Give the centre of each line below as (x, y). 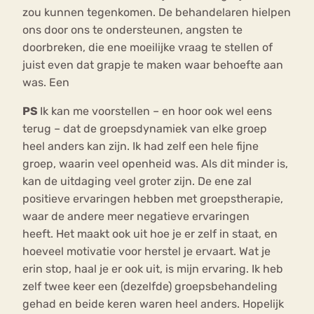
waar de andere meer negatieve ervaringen (136, 216)
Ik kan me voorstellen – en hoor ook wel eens (156, 111)
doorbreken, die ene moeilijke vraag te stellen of (148, 47)
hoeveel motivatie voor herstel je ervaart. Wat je (146, 251)
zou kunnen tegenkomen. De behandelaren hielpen (157, 12)
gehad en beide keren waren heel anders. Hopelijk (153, 303)
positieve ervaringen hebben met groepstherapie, (153, 198)
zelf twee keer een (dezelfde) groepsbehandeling (150, 286)
